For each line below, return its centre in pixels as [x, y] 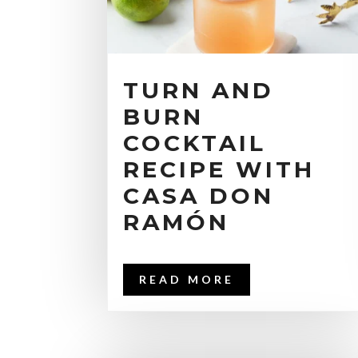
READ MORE [187, 279]
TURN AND [199, 90]
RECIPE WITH [219, 169]
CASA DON [199, 195]
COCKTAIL [195, 143]
